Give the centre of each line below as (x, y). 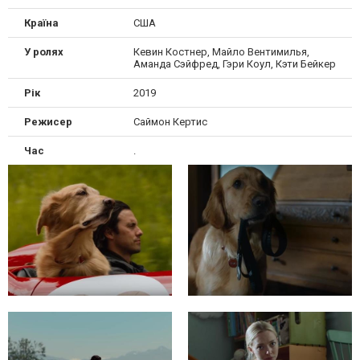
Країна (41, 22)
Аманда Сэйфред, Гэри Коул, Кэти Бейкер (234, 63)
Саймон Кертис (170, 121)
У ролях (44, 51)
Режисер (48, 121)
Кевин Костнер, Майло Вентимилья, (221, 51)
